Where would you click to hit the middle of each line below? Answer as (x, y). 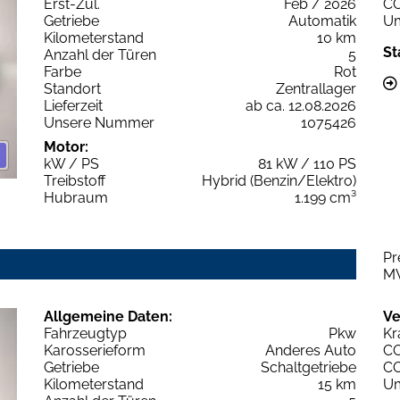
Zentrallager (316, 88)
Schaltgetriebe (308, 367)
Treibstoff (75, 180)
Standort (72, 88)
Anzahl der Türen (100, 54)
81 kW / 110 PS (307, 163)
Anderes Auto (311, 350)
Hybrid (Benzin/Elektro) (279, 180)
